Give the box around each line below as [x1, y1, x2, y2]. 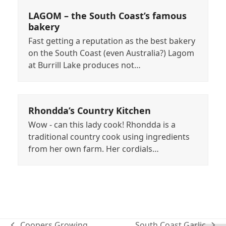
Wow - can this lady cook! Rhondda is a [28, 119, 176, 131]
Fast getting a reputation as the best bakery [28, 35, 195, 47]
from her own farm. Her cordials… [28, 143, 159, 155]
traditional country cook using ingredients [28, 131, 190, 143]
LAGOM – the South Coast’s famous [28, 10, 187, 22]
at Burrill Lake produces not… [28, 60, 141, 71]
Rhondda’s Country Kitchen [28, 104, 151, 117]
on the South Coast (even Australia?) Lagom [28, 47, 194, 59]
